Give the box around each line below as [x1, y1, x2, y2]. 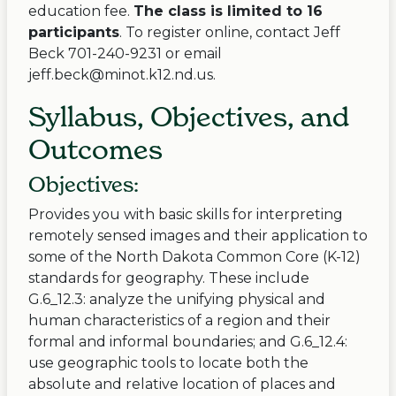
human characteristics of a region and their [28, 312, 331, 330]
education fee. [28, 3, 133, 20]
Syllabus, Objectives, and [28, 100, 349, 133]
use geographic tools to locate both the [28, 354, 308, 372]
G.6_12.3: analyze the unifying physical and [28, 291, 325, 308]
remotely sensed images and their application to [28, 227, 368, 245]
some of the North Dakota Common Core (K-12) [28, 248, 361, 266]
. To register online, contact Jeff [119, 24, 340, 42]
